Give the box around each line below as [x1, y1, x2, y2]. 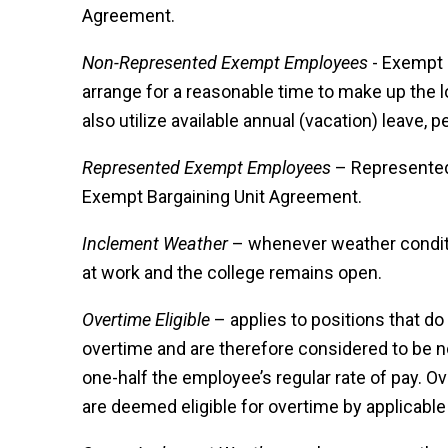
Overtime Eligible [82, 309, 210, 331]
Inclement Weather [82, 233, 228, 255]
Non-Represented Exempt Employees [82, 52, 368, 74]
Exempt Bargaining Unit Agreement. [82, 186, 362, 208]
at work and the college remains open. [82, 262, 382, 284]
